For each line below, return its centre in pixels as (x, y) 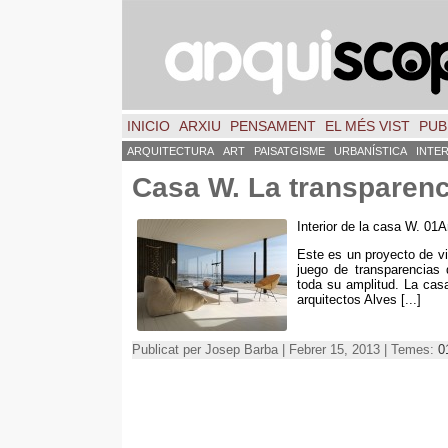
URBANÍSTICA (370, 151)
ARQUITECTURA (170, 151)
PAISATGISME (289, 151)
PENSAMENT (273, 126)
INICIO (148, 126)
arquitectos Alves (347, 299)
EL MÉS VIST (367, 126)
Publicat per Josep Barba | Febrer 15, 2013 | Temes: (285, 349)
